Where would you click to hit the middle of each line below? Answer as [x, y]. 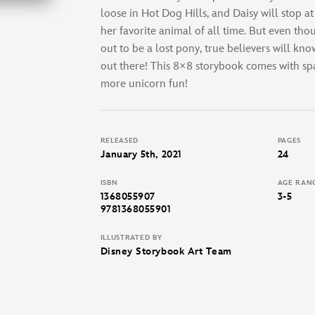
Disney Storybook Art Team [166, 251]
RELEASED [120, 140]
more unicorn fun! [144, 84]
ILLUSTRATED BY [131, 237]
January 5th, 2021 [141, 154]
